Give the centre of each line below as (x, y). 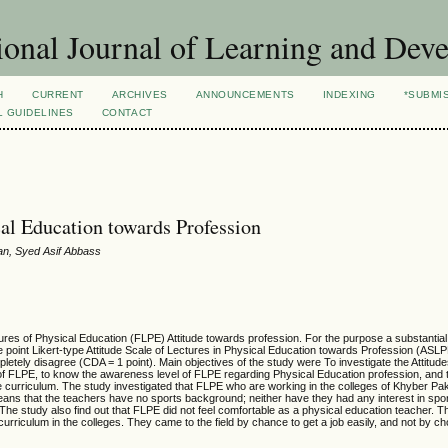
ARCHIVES (139, 94)
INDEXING (349, 94)
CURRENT (58, 94)
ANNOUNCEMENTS (245, 94)
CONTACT (127, 112)
